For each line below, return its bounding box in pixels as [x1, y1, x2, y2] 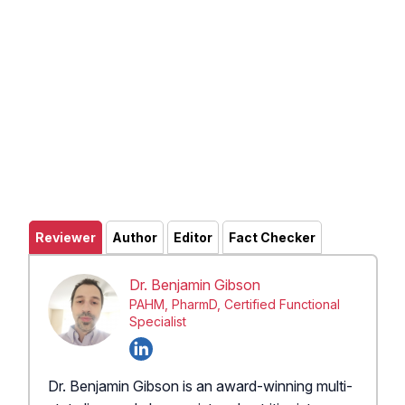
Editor [174, 229, 212, 245]
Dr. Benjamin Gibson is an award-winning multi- [48, 376, 353, 395]
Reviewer [35, 229, 96, 245]
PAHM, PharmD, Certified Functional [129, 296, 340, 312]
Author [112, 229, 157, 245]
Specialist [129, 313, 186, 329]
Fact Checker [229, 229, 316, 245]
